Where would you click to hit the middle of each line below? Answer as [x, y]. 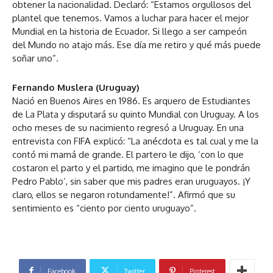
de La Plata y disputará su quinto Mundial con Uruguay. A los [136, 114]
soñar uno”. [35, 58]
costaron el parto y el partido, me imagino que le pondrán [131, 168]
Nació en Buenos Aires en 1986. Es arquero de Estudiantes [131, 101]
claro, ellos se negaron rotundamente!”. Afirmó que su [124, 194]
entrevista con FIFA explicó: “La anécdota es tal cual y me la [135, 141]
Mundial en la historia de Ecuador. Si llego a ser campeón [129, 31]
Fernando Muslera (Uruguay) [76, 87]
